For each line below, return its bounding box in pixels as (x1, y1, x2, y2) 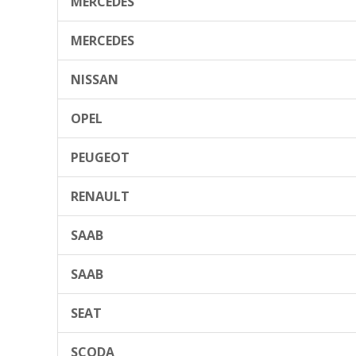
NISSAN (71, 70, 118, 88)
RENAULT (71, 187, 130, 205)
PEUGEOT (71, 148, 130, 166)
